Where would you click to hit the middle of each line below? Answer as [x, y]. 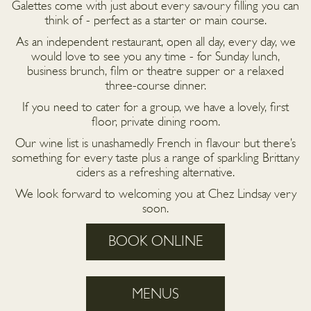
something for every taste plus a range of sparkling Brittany [155, 159]
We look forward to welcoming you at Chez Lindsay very [155, 195]
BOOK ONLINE [155, 242]
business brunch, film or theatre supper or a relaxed [155, 72]
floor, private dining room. [155, 123]
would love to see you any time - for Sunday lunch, [155, 58]
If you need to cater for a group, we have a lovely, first [155, 108]
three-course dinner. [155, 87]
